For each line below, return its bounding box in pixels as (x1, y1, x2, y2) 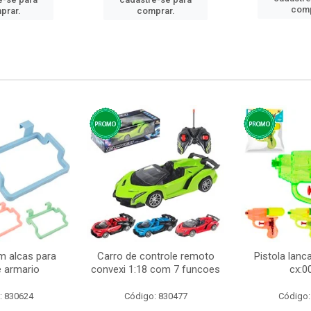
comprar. (136, 6, 175, 16)
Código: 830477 (124, 291, 187, 301)
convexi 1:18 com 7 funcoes (91, 263, 220, 276)
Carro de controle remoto (96, 250, 215, 262)
